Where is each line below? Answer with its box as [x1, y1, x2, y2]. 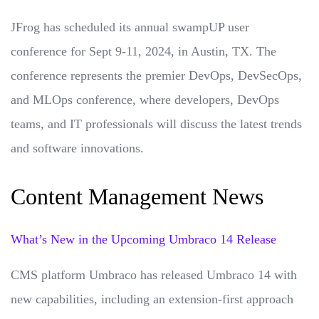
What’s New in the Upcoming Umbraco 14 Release [11, 231, 276, 246]
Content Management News [11, 183, 263, 209]
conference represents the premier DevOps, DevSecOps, [11, 68, 302, 83]
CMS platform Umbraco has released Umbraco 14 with [11, 267, 297, 282]
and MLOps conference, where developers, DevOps [11, 92, 279, 107]
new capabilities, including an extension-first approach [11, 291, 293, 306]
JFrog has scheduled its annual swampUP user [11, 19, 249, 34]
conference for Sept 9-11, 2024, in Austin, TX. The [11, 43, 276, 58]
